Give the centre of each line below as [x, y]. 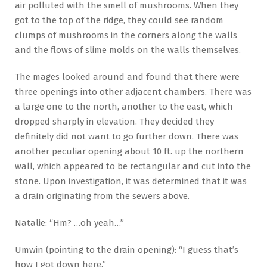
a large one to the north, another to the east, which [124, 106]
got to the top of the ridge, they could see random [119, 20]
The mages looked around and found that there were [127, 77]
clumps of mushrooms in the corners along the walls [126, 35]
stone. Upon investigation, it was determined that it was [131, 181]
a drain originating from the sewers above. [102, 196]
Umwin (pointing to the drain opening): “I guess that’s [127, 249]
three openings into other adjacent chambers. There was [133, 91]
